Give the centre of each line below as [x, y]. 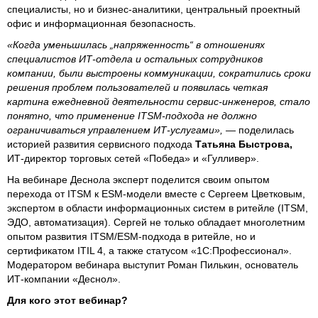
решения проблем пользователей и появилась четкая [137, 87]
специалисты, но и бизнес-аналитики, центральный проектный [154, 9]
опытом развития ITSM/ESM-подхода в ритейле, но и [131, 236]
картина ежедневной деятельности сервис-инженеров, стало [159, 101]
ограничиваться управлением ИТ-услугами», [116, 130]
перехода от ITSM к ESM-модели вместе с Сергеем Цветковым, [156, 193]
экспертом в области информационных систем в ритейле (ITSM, [158, 208]
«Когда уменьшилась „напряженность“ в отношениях [136, 44]
